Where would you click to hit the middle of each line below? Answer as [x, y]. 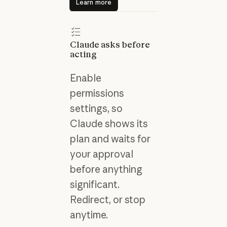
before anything [106, 169]
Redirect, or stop [107, 199]
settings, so [96, 108]
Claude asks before [110, 45]
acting [83, 54]
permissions [97, 93]
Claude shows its [109, 123]
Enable [85, 78]
